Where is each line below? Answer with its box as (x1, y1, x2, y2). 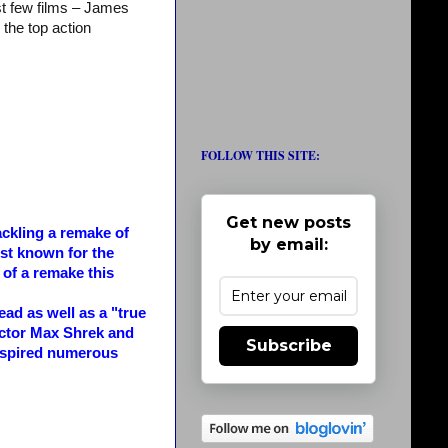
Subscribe (245, 336, 332, 355)
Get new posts (226, 213, 351, 232)
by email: (249, 235, 328, 254)
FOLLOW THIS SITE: (201, 147, 320, 164)
